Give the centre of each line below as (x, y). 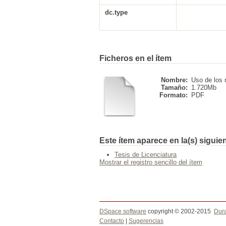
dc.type (116, 12)
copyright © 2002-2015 (180, 211)
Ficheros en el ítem (135, 58)
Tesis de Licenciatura (146, 155)
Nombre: (174, 80)
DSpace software (123, 211)
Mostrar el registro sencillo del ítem (151, 162)
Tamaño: (174, 88)
